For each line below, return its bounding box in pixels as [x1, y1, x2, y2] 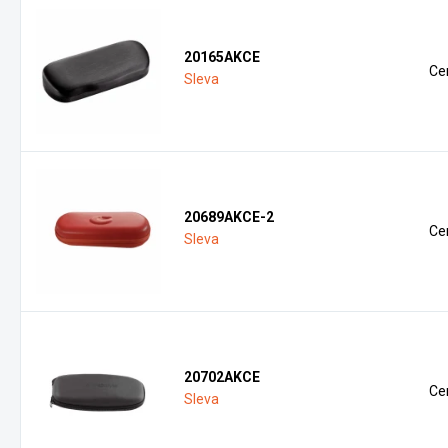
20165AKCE [184, 49, 261, 65]
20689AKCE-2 [184, 209, 275, 225]
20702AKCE [184, 369, 261, 385]
